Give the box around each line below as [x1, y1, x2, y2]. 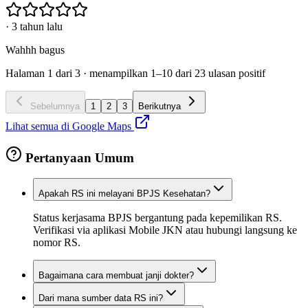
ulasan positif [206, 67, 265, 79]
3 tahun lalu [12, 20, 63, 32]
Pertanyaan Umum [22, 150, 134, 165]
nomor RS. [33, 236, 80, 249]
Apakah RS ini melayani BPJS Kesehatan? [38, 188, 210, 199]
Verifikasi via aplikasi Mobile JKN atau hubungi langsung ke [33, 224, 297, 236]
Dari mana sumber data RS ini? [38, 293, 163, 304]
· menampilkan [80, 67, 148, 79]
